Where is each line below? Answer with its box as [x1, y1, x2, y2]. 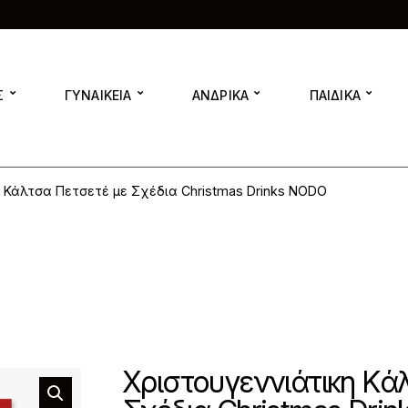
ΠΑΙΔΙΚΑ [309, 87, 362, 103]
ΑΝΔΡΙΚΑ [191, 87, 250, 103]
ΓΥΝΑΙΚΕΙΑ [64, 87, 132, 103]
